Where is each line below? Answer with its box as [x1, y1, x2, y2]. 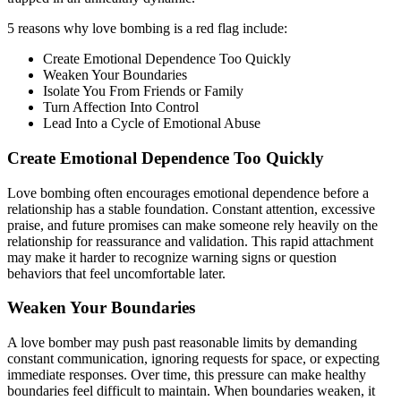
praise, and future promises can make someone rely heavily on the [7, 217, 378, 233]
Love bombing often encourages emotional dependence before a [7, 184, 369, 200]
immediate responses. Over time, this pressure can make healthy [7, 367, 366, 383]
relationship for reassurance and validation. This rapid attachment [7, 233, 373, 249]
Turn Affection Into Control [43, 99, 199, 115]
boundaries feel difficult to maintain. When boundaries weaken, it [7, 383, 375, 399]
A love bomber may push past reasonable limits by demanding [7, 335, 357, 351]
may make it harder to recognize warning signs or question [7, 249, 337, 265]
